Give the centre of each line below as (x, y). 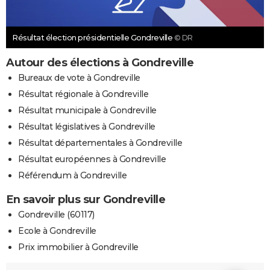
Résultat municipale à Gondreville (87, 111)
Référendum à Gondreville (72, 176)
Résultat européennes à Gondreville (92, 159)
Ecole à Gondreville (57, 231)
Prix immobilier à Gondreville (78, 247)
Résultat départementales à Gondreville (100, 143)
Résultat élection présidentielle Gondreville (93, 38)
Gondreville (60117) (56, 215)
